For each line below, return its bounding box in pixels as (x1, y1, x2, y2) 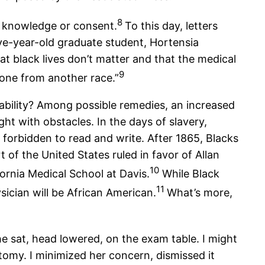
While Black (159, 167, 219, 180)
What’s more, (167, 186, 232, 199)
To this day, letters (125, 20, 218, 33)
